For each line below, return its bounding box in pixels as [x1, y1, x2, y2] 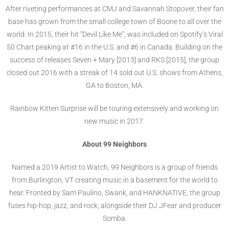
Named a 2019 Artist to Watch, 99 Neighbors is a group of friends [11, 163, 218, 171]
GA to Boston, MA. [85, 81, 144, 89]
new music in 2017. [84, 117, 145, 125]
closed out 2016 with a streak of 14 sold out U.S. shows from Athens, [6, 68, 223, 77]
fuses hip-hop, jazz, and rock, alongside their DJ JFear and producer [8, 201, 221, 210]
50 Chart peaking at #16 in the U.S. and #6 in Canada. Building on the [7, 42, 222, 51]
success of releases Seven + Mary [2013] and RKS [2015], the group [10, 55, 219, 64]
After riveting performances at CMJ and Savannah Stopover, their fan [5, 4, 224, 13]
